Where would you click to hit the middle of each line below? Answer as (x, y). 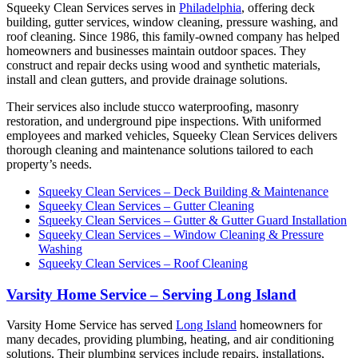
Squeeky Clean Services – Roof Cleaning (143, 263)
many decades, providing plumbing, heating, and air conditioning (170, 340)
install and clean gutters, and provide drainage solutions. (147, 79)
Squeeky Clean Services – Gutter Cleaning (146, 205)
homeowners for (279, 325)
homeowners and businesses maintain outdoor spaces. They (156, 50)
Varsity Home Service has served (91, 325)
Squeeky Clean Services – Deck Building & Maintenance (183, 191)
